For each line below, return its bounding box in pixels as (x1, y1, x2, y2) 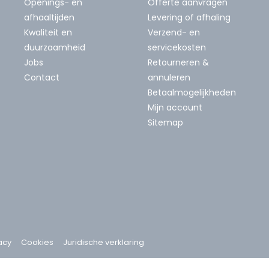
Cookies (21, 236, 53, 248)
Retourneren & (148, 56, 209, 68)
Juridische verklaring (63, 236, 144, 248)
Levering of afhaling (148, 11, 231, 23)
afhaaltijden (24, 11, 74, 23)
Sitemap (148, 116, 183, 128)
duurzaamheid (24, 41, 85, 53)
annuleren (148, 71, 190, 83)
